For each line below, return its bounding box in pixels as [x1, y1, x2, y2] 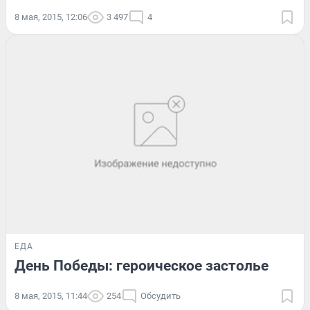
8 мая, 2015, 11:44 [15, 291, 87, 302]
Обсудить [140, 291, 181, 302]
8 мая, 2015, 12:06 [15, 12, 87, 23]
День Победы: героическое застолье [15, 257, 268, 275]
